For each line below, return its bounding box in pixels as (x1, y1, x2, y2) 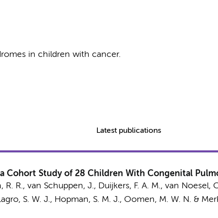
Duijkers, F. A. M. (98, 182, 161, 190)
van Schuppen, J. (27, 182, 94, 190)
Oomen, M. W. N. (124, 195, 191, 204)
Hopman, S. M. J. (54, 195, 120, 204)
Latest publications (96, 127, 162, 135)
